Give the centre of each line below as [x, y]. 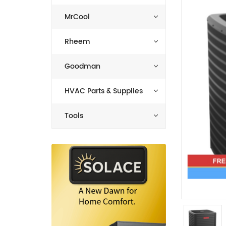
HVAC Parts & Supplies [104, 91]
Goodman [82, 66]
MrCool [77, 17]
